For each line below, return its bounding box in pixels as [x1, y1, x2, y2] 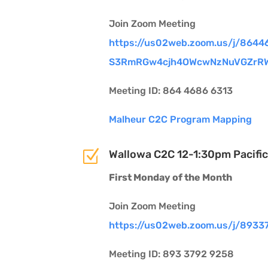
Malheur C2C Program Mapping [108, 113, 254, 125]
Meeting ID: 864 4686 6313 [108, 84, 233, 96]
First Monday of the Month [108, 171, 232, 183]
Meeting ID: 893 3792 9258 [108, 248, 234, 260]
